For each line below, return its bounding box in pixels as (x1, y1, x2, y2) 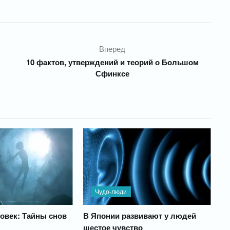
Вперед (99, 43, 126, 54)
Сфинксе (95, 68, 129, 79)
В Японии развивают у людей (83, 210, 196, 222)
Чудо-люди (94, 187, 127, 196)
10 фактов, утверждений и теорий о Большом (26, 56, 199, 68)
